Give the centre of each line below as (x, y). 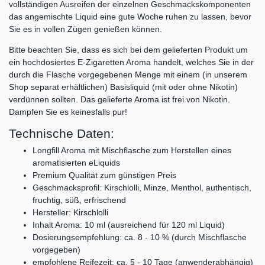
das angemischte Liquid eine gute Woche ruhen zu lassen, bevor (130, 16)
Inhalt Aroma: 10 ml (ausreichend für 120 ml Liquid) (129, 224)
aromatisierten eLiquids (76, 162)
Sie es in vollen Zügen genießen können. (85, 29)
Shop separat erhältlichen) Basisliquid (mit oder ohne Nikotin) (123, 87)
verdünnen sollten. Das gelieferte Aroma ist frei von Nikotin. (119, 99)
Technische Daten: (62, 133)
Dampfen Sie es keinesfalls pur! (68, 112)
